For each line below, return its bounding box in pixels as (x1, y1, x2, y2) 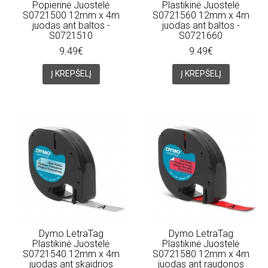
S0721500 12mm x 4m (22, 10, 120, 22)
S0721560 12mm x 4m (152, 10, 249, 22)
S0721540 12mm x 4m (22, 248, 120, 260)
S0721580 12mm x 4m (152, 248, 249, 260)
